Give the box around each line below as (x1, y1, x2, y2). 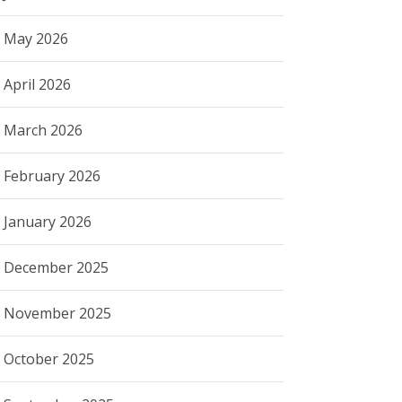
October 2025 (4, 348, 95, 369)
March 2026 (4, 119, 83, 140)
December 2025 (4, 257, 109, 277)
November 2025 (4, 302, 112, 323)
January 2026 (4, 211, 92, 232)
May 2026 (4, 28, 69, 48)
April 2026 (4, 74, 72, 94)
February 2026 (4, 165, 101, 186)
